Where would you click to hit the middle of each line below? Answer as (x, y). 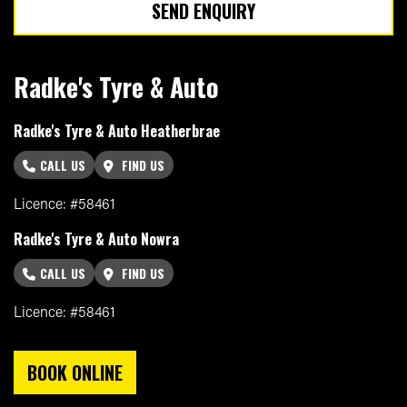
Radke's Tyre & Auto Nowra (96, 238)
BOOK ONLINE (75, 372)
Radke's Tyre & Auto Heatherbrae (117, 130)
